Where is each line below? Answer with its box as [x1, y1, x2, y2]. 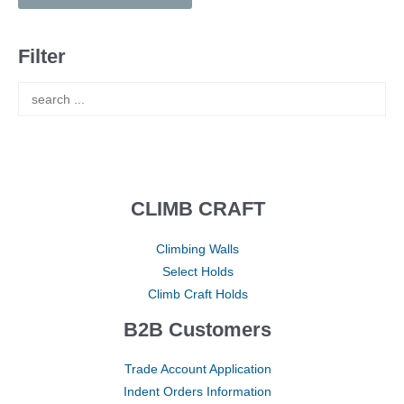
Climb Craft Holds [147, 287, 248, 301]
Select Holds [161, 264, 234, 279]
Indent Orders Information [124, 385, 271, 399]
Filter [18, 44, 66, 68]
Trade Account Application [124, 363, 271, 377]
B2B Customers [124, 317, 271, 341]
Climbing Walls [156, 242, 239, 256]
